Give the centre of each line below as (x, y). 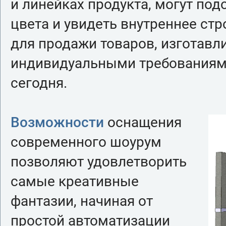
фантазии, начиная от (82, 201)
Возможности (57, 122)
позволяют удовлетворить (99, 162)
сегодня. (39, 83)
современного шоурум (86, 142)
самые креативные (75, 181)
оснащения (143, 122)
